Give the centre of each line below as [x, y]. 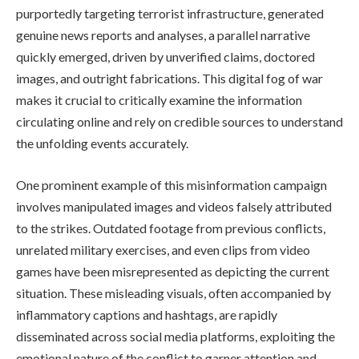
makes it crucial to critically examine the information [159, 100]
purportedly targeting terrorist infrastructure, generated [170, 14]
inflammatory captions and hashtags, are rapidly [147, 314]
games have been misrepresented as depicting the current [173, 271]
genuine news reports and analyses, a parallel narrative [163, 35]
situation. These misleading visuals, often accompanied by [173, 292]
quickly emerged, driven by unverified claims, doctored [165, 57]
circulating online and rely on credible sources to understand [179, 122]
